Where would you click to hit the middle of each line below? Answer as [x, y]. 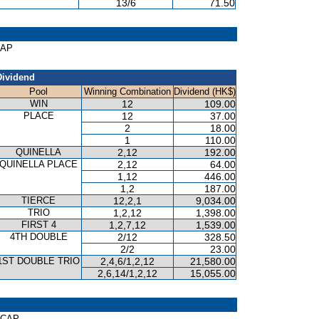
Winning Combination [127, 91]
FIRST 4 [38, 225]
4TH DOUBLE [38, 237]
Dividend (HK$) [205, 91]
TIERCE [38, 200]
